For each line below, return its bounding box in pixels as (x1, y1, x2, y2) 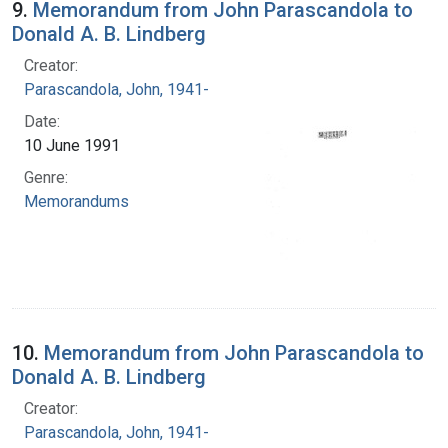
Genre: (24, 167, 68, 187)
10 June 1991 (24, 135, 120, 155)
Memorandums (24, 191, 129, 211)
